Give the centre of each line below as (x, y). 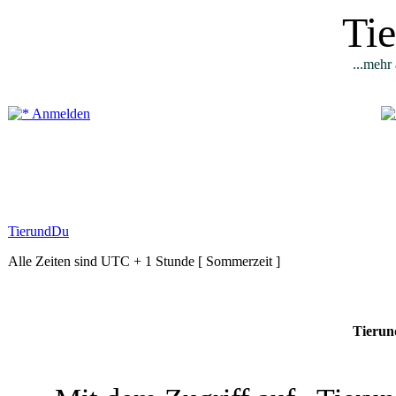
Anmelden (60, 114)
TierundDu (38, 231)
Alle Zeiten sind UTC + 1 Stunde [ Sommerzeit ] (144, 261)
